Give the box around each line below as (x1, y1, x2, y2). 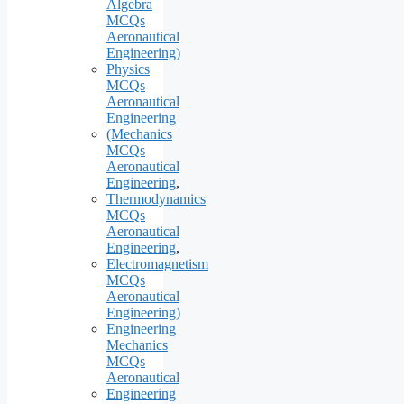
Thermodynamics (106, 191, 206, 207)
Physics (106, 61, 150, 78)
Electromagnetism (106, 256, 208, 272)
